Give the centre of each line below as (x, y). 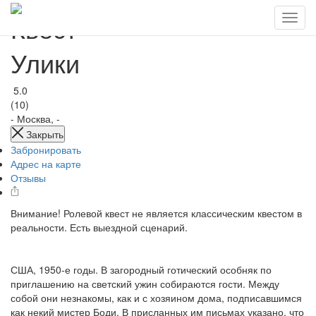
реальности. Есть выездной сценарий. (99, 227)
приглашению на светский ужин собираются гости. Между (145, 284)
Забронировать (46, 150)
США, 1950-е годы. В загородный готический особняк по (141, 269)
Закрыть (45, 134)
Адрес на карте (46, 164)
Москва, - (38, 119)
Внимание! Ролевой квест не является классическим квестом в (156, 213)
